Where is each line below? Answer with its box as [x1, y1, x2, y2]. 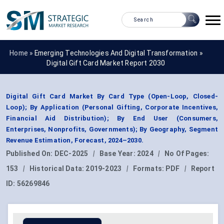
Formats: [132, 164, 166, 173]
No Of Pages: [164, 149, 209, 158]
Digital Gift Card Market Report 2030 [46, 58, 165, 67]
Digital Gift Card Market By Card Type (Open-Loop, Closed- [6, 92, 218, 100]
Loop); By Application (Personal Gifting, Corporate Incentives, [6, 103, 218, 111]
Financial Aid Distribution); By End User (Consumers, [6, 114, 218, 122]
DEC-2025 [54, 149, 88, 158]
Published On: [6, 149, 54, 158]
